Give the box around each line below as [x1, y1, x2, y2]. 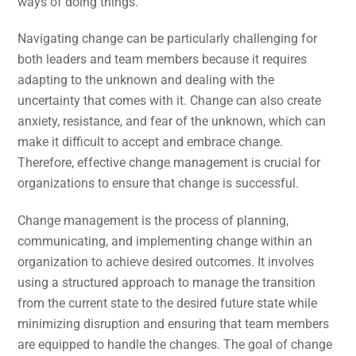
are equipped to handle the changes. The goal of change [17, 337, 333, 353]
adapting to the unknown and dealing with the [17, 72, 275, 88]
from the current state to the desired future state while [17, 296, 318, 311]
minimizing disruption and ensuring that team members [17, 316, 330, 332]
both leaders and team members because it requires [17, 52, 308, 68]
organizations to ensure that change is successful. [17, 176, 300, 192]
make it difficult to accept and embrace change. [17, 134, 284, 150]
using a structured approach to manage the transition [17, 275, 316, 291]
